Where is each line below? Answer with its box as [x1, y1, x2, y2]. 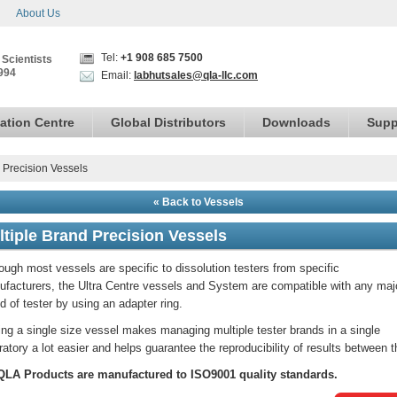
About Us [16, 7, 60, 19]
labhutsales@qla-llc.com [134, 69, 258, 82]
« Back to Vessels [153, 196, 244, 208]
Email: [98, 69, 134, 82]
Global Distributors [111, 115, 226, 129]
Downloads [262, 115, 331, 129]
